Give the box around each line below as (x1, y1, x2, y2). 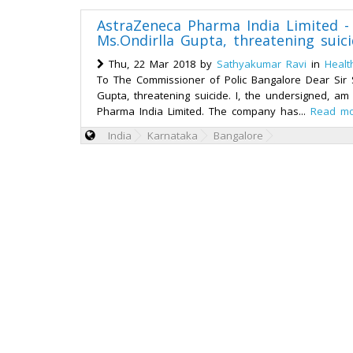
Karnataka (147, 128, 198, 143)
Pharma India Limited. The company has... (97, 104, 310, 118)
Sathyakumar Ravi (217, 57, 307, 71)
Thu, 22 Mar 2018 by (104, 57, 217, 71)
